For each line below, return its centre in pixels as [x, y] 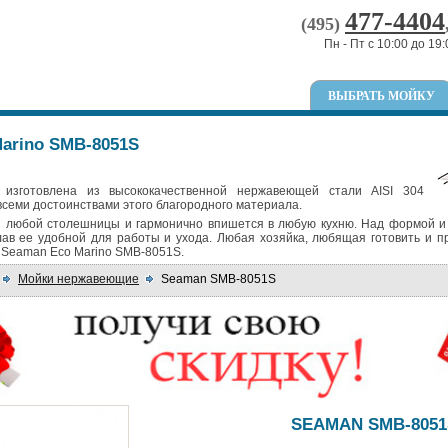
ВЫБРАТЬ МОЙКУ [381, 96]
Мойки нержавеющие [78, 278]
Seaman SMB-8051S [218, 278]
